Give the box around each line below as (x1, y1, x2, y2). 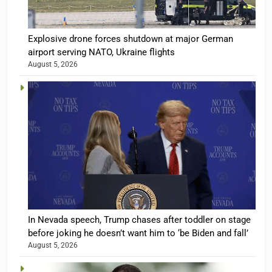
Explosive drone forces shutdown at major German (28, 33, 233, 44)
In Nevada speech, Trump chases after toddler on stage (28, 214, 251, 225)
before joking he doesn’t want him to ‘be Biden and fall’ (28, 227, 248, 239)
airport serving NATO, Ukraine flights (28, 46, 175, 58)
